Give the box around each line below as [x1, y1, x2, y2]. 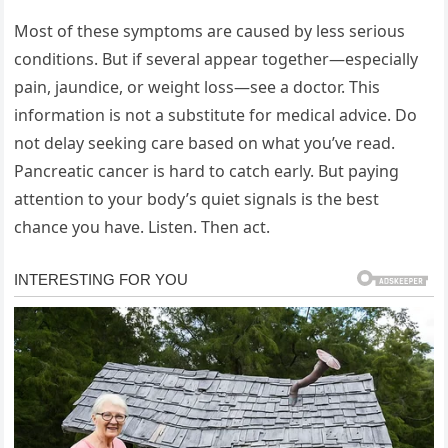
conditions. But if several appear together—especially [14, 48, 419, 71]
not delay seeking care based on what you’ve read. [14, 132, 396, 155]
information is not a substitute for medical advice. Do [14, 104, 418, 127]
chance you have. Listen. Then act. [14, 216, 271, 239]
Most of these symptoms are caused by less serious [14, 20, 406, 43]
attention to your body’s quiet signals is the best [14, 188, 380, 211]
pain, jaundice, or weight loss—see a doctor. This [14, 76, 381, 99]
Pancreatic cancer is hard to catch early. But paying [14, 160, 400, 183]
